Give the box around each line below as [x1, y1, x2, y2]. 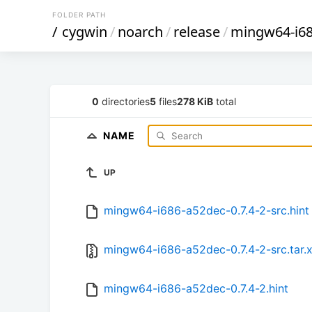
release [173, 22, 220, 41]
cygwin [62, 22, 107, 41]
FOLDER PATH [52, 10, 106, 19]
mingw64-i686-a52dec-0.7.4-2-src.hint [104, 203, 309, 218]
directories [99, 95, 150, 107]
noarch [118, 22, 163, 41]
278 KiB [177, 95, 213, 107]
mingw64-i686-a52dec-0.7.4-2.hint [104, 281, 288, 296]
